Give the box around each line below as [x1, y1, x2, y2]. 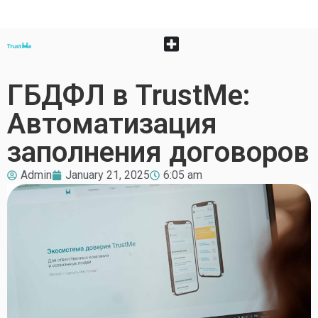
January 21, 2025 [65, 168, 150, 182]
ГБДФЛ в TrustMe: [7, 79, 251, 112]
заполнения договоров [7, 136, 309, 169]
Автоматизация [7, 107, 217, 141]
